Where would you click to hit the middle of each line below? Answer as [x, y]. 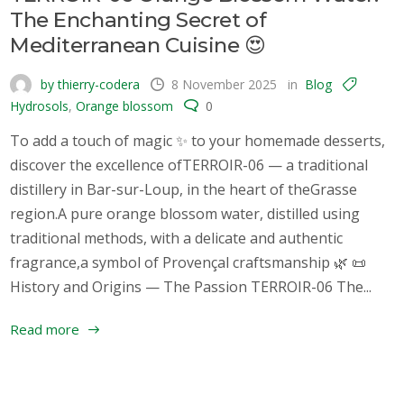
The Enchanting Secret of [138, 19]
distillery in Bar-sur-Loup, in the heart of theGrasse [184, 189]
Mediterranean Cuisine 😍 [138, 45]
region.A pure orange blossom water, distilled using [185, 213]
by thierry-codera [89, 84]
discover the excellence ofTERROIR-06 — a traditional [189, 165]
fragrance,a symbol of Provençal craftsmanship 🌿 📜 [188, 262]
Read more [45, 329]
